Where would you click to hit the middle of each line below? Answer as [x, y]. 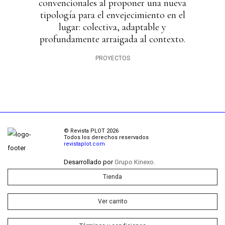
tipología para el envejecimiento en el [113, 15]
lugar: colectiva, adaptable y [113, 27]
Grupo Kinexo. [135, 162]
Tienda [113, 177]
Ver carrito [113, 201]
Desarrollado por [89, 162]
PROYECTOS [113, 58]
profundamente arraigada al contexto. [113, 39]
